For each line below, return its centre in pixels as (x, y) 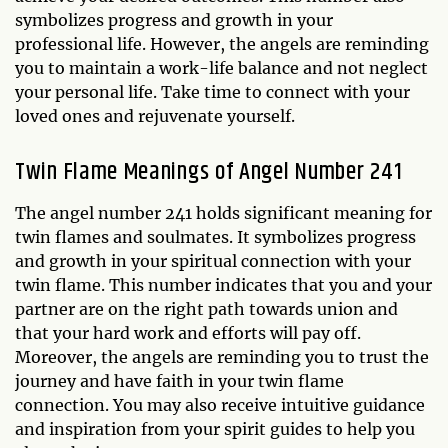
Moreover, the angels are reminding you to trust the (222, 357)
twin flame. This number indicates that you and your (223, 285)
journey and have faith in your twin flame (179, 381)
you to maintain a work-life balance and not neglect (221, 68)
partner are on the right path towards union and (206, 309)
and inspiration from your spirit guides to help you (215, 429)
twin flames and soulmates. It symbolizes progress (215, 237)
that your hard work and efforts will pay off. (188, 333)
